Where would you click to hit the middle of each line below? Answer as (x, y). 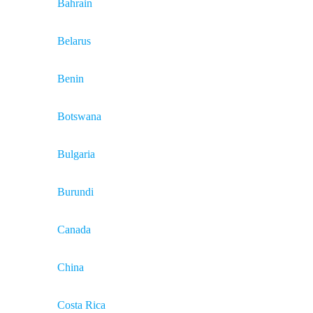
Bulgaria (76, 154)
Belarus (74, 41)
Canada (74, 230)
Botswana (79, 116)
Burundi (75, 192)
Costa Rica (81, 305)
